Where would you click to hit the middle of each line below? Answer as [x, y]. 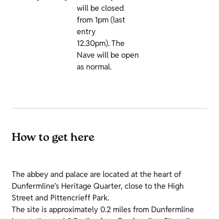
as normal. [94, 67]
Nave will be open [108, 55]
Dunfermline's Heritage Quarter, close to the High [98, 186]
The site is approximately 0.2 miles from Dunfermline [103, 210]
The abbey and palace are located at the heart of [97, 175]
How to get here [53, 139]
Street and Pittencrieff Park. [60, 198]
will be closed [100, 8]
